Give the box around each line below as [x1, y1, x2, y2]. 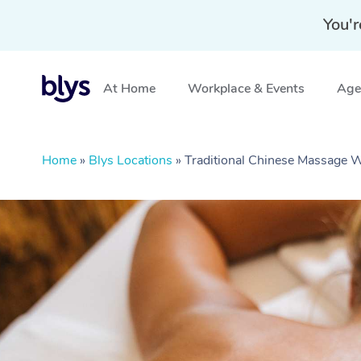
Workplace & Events [188, 80, 305, 98]
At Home [103, 80, 156, 98]
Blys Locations [89, 151, 172, 169]
